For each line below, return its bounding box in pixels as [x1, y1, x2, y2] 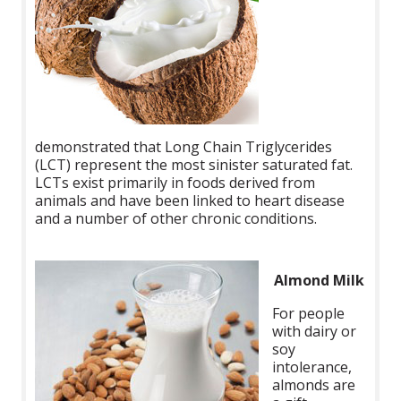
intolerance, [272, 356, 353, 377]
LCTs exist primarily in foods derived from [35, 172, 316, 192]
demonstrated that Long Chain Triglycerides [35, 136, 333, 157]
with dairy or [272, 320, 357, 341]
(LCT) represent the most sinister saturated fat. [35, 154, 354, 175]
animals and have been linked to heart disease [35, 190, 346, 210]
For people [272, 303, 346, 323]
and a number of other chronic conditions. [35, 208, 318, 228]
